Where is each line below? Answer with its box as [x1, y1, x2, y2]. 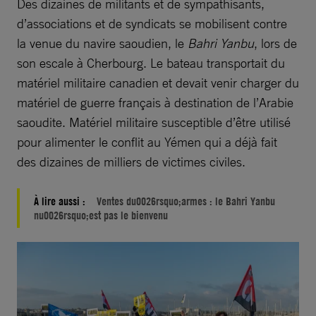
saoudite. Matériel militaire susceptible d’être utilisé [17, 114, 291, 130]
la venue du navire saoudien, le [17, 35, 188, 51]
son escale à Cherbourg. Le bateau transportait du [17, 54, 285, 71]
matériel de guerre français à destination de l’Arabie [17, 94, 293, 110]
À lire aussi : [34, 193, 88, 208]
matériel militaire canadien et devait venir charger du [17, 74, 299, 90]
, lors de [254, 35, 297, 51]
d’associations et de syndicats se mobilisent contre [17, 15, 287, 31]
